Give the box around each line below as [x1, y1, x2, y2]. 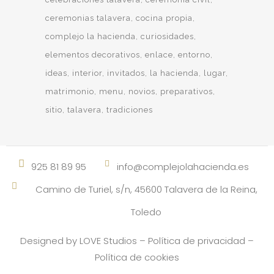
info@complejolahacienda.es [117, 160, 249, 173]
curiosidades [141, 32, 194, 41]
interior [72, 68, 102, 78]
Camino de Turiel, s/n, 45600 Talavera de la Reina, [35, 183, 257, 196]
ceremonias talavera [45, 13, 131, 23]
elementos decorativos [45, 50, 140, 59]
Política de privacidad [148, 234, 245, 247]
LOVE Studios [80, 234, 137, 247]
